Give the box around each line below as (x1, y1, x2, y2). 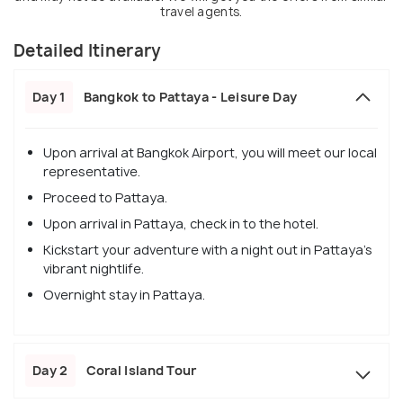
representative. (43, 162, 140, 180)
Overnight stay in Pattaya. (43, 285, 205, 303)
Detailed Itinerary (13, 39, 162, 62)
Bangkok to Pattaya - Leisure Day (83, 87, 298, 105)
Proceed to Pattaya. (43, 188, 167, 206)
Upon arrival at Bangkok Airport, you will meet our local (43, 143, 377, 161)
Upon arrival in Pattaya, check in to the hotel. (43, 214, 318, 232)
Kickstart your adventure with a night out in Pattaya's (43, 240, 372, 258)
